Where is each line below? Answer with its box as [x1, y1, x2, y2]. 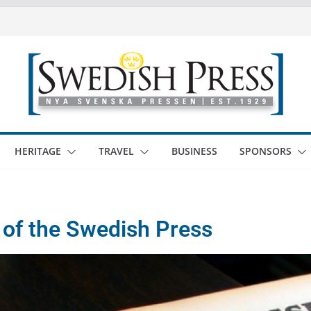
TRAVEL [99, 144, 134, 158]
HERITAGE [15, 144, 61, 158]
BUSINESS [171, 144, 217, 158]
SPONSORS [239, 144, 292, 158]
